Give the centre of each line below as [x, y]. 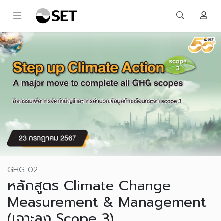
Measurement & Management [107, 202]
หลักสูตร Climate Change [89, 186]
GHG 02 [23, 170]
